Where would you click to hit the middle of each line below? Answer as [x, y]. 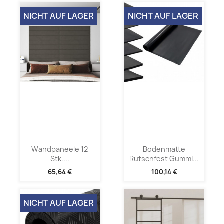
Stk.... [60, 159]
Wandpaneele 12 [60, 149]
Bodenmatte [164, 149]
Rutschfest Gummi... [164, 159]
